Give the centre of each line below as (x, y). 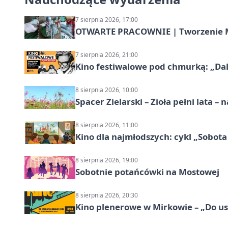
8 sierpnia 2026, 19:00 (107, 160)
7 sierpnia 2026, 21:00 (107, 54)
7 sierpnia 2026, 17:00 (107, 19)
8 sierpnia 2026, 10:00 (107, 90)
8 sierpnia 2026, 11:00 (107, 125)
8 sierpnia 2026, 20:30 (107, 195)
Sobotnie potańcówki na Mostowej (147, 172)
